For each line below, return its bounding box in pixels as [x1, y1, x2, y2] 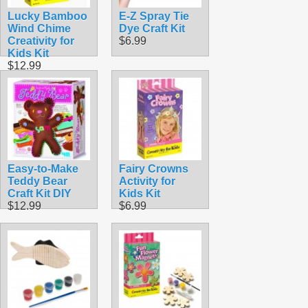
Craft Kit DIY [8, 187, 71, 199]
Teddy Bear [8, 175, 67, 187]
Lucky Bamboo [8, 10, 87, 22]
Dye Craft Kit [119, 22, 185, 34]
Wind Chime [8, 22, 71, 34]
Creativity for [8, 34, 74, 47]
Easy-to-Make [8, 162, 78, 175]
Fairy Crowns [119, 162, 188, 175]
